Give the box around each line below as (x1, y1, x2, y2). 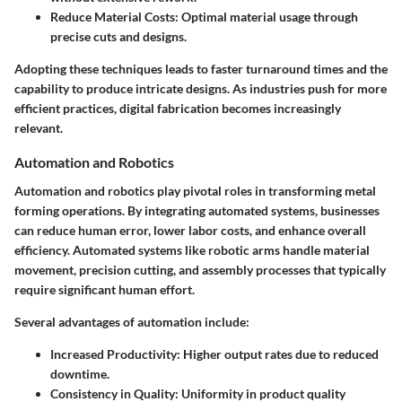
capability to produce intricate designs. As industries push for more (14, 81, 387, 97)
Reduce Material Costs (50, 9, 175, 25)
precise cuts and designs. (50, 29, 187, 45)
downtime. (50, 365, 109, 381)
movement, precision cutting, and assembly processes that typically (14, 261, 386, 277)
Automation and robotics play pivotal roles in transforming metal (14, 182, 376, 198)
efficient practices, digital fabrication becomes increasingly (14, 100, 341, 117)
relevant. (14, 120, 63, 136)
